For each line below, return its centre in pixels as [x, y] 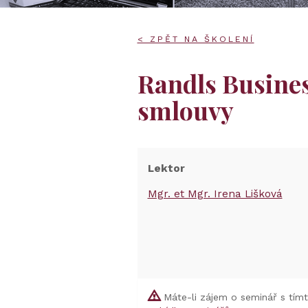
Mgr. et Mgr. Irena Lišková [215, 194]
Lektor [166, 168]
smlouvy [185, 110]
